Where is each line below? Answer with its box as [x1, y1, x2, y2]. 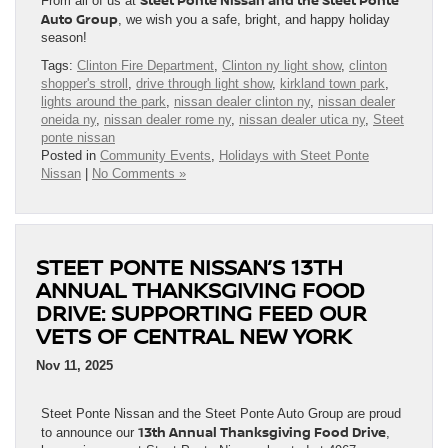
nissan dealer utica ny [239, 112, 365, 128]
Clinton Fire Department [77, 58, 214, 74]
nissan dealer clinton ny [174, 94, 310, 110]
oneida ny [41, 112, 96, 128]
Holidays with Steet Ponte [219, 148, 369, 164]
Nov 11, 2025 [36, 358, 113, 374]
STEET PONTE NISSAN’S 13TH [36, 252, 343, 282]
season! [41, 30, 87, 46]
